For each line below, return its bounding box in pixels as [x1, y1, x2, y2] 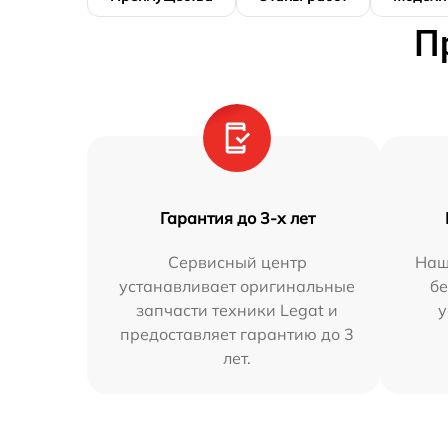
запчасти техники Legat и [136, 300, 339, 321]
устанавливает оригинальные [119, 276, 356, 297]
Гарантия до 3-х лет [159, 208, 315, 229]
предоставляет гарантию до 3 [120, 324, 355, 345]
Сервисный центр [167, 252, 307, 273]
